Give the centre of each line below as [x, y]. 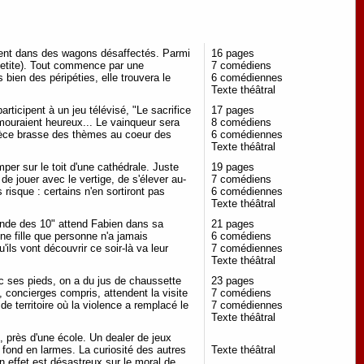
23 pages [233, 280]
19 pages [233, 167]
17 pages [233, 110]
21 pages [233, 223]
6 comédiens [241, 236]
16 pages [233, 53]
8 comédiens [241, 122]
